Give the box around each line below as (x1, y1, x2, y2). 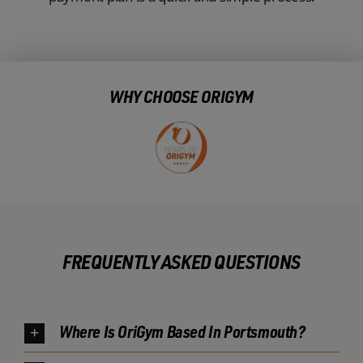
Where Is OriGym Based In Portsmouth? (58, 320, 305, 342)
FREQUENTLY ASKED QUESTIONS (62, 248, 301, 274)
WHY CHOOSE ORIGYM (109, 84, 254, 107)
